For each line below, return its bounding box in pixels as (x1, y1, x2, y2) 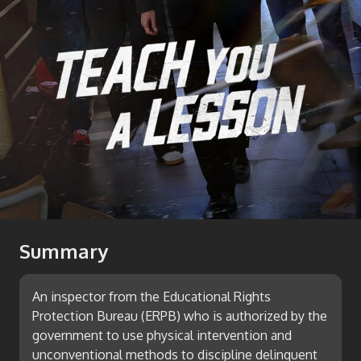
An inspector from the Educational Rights (32, 288, 271, 305)
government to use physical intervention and (32, 327, 292, 343)
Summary (19, 239, 108, 263)
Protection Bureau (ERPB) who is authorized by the (32, 308, 327, 324)
